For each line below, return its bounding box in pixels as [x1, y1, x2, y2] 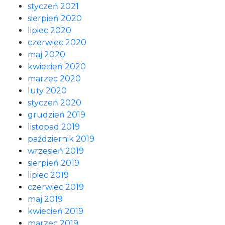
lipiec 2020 [28, 26, 71, 35]
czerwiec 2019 [28, 182, 84, 192]
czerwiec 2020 [28, 38, 86, 47]
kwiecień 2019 [28, 206, 83, 216]
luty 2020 [28, 86, 67, 95]
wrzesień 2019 [28, 146, 84, 156]
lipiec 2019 [28, 170, 69, 180]
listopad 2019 [28, 122, 80, 132]
